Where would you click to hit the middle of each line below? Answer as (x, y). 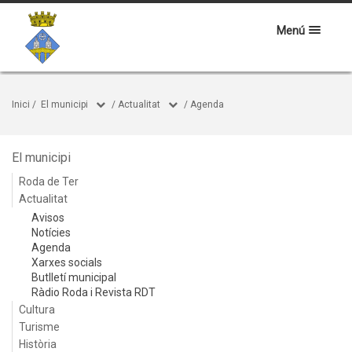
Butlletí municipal (74, 277)
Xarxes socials (67, 262)
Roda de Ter (49, 181)
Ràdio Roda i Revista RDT (93, 292)
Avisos (48, 218)
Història (38, 344)
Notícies (51, 233)
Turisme (39, 327)
